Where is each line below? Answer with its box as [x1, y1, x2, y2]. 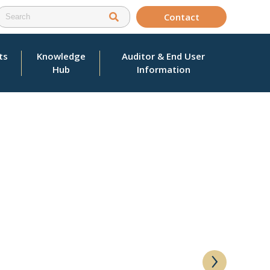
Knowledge [36, 50, 86, 63]
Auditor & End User [122, 50, 205, 63]
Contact [163, 11, 199, 23]
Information [136, 63, 190, 76]
